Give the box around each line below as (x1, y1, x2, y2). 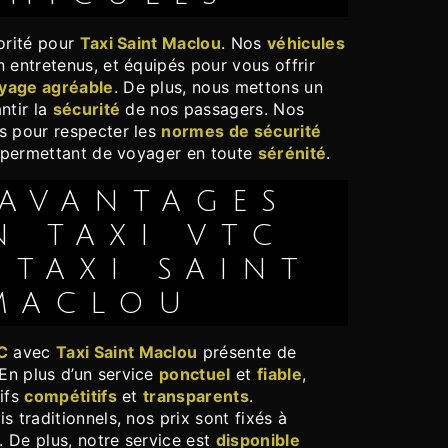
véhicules (266, 33, 345, 54)
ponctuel (159, 364, 231, 385)
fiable (256, 364, 302, 385)
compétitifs (24, 386, 117, 407)
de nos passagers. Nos (120, 99, 305, 120)
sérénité (257, 143, 327, 164)
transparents (143, 386, 249, 407)
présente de (197, 342, 297, 363)
